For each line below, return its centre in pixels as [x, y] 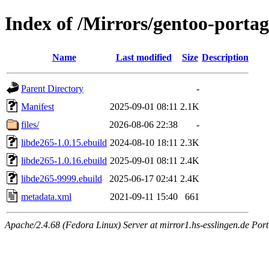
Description [225, 57]
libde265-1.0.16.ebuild [64, 160]
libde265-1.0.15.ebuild [64, 142]
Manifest [38, 106]
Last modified [144, 57]
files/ [30, 124]
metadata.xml [46, 196]
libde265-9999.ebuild [62, 178]
